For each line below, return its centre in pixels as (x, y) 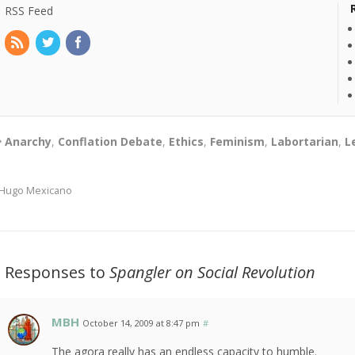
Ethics (187, 142)
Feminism (238, 142)
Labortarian (305, 142)
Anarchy (29, 142)
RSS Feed (29, 11)
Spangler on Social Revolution (213, 273)
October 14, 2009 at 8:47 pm (141, 323)
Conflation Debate (111, 142)
